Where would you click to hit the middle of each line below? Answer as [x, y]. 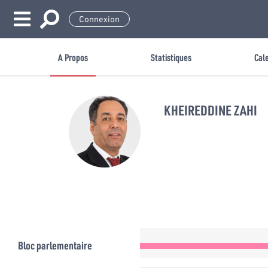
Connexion [99, 19]
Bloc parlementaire [55, 245]
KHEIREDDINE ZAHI [211, 110]
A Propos [73, 57]
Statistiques [171, 57]
